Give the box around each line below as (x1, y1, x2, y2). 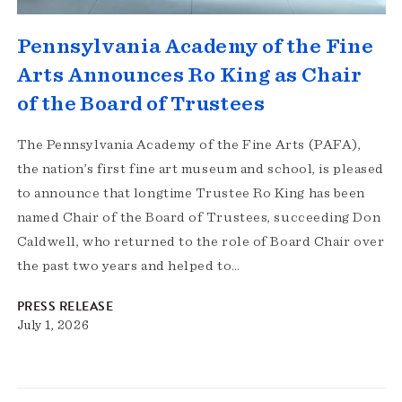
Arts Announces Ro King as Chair (16, 65, 363, 87)
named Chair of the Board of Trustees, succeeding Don (16, 210, 381, 225)
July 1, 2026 (16, 319, 90, 333)
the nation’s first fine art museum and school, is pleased (16, 162, 384, 177)
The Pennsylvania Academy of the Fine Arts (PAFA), (16, 137, 362, 153)
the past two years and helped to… (16, 258, 240, 274)
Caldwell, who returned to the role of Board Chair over (16, 234, 385, 249)
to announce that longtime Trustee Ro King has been (16, 186, 365, 201)
